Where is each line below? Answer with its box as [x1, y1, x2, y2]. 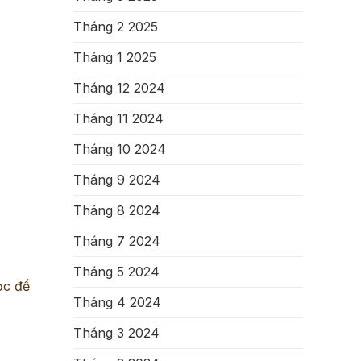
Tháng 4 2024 [73, 294, 161, 310]
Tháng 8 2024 [73, 202, 160, 218]
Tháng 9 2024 [73, 172, 160, 188]
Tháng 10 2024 [73, 141, 166, 157]
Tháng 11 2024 [73, 110, 164, 127]
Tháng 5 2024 [73, 263, 160, 280]
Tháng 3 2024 [73, 325, 160, 341]
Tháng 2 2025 [73, 19, 158, 35]
